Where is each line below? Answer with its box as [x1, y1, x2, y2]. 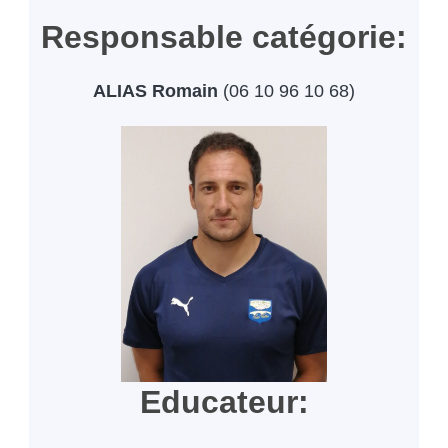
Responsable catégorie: [41, 19, 407, 56]
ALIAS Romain [93, 81, 218, 102]
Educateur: [139, 384, 309, 421]
